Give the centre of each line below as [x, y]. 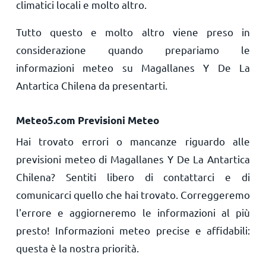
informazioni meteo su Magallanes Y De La [133, 67]
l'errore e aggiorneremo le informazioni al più [133, 212]
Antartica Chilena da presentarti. [91, 85]
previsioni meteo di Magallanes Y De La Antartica [133, 159]
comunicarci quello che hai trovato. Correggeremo [133, 194]
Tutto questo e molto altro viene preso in [133, 32]
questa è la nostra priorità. [77, 248]
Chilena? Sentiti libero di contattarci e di [133, 177]
